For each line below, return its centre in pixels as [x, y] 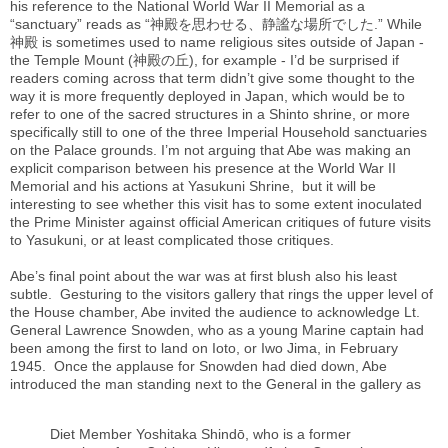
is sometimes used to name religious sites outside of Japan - [233, 41]
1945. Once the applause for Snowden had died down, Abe [198, 365]
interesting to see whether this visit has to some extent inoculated [216, 203]
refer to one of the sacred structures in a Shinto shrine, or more [210, 113]
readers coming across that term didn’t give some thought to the [212, 77]
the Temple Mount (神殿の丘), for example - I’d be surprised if [204, 59]
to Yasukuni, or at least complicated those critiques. [172, 239]
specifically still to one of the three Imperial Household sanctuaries [218, 131]
